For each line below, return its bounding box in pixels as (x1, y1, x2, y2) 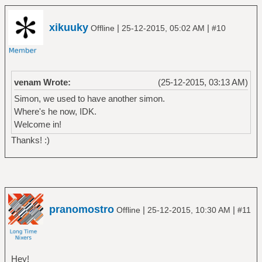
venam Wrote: (13, 77, 71, 87)
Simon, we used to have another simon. (13, 94, 165, 104)
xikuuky (49, 22, 88, 33)
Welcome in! (13, 119, 61, 130)
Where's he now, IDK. (13, 106, 96, 117)
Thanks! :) (11, 135, 50, 146)
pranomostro (49, 203, 114, 215)
